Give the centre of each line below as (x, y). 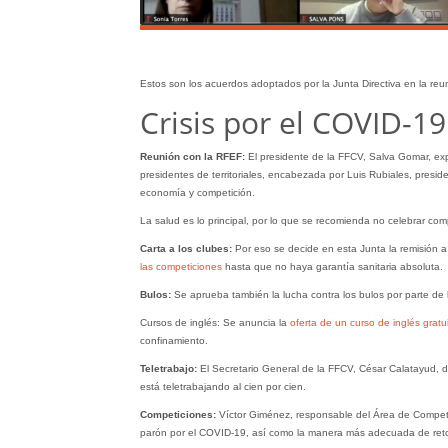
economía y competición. (197, 192)
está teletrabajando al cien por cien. (222, 386)
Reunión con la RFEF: (193, 156)
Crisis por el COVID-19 (292, 122)
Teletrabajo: (168, 368)
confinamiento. (173, 340)
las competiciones (180, 266)
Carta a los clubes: (187, 248)
